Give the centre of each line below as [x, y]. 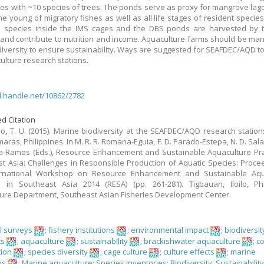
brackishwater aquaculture [192, 241]
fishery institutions [82, 230]
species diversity [58, 252]
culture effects [189, 252]
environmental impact [170, 230]
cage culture [126, 252]
